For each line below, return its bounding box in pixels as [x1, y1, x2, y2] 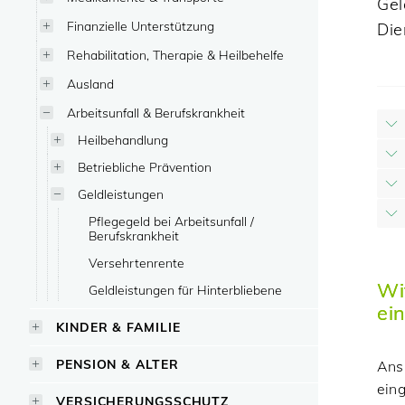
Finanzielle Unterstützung [67, 18, 214, 33]
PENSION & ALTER [56, 356, 179, 372]
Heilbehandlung [78, 132, 168, 147]
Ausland [67, 76, 114, 91]
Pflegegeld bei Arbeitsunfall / [89, 213, 254, 229]
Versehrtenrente [89, 255, 184, 270]
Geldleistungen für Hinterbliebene [89, 282, 282, 297]
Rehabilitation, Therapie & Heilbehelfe [67, 47, 284, 62]
